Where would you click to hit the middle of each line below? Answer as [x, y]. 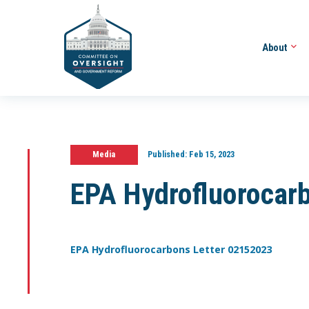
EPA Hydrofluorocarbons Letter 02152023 [171, 250]
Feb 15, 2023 [210, 154]
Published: [167, 154]
